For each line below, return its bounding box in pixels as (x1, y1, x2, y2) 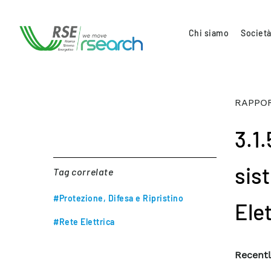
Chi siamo (188, 27, 229, 38)
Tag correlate (53, 166, 114, 177)
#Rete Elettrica (53, 217, 115, 227)
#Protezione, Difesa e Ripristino (53, 193, 183, 203)
